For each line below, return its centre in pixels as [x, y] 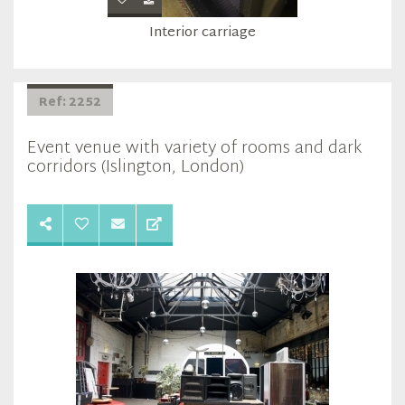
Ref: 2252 [71, 104]
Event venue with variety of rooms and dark [195, 149]
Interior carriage [202, 33]
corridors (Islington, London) [136, 168]
